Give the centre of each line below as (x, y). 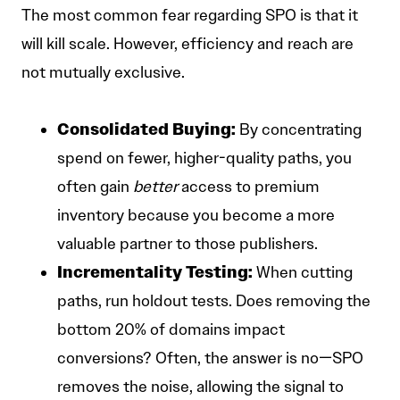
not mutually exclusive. (103, 73)
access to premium (249, 187)
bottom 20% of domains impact (171, 330)
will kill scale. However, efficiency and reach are (187, 44)
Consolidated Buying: (146, 129)
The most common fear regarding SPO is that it (190, 16)
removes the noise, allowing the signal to (200, 387)
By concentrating (299, 130)
